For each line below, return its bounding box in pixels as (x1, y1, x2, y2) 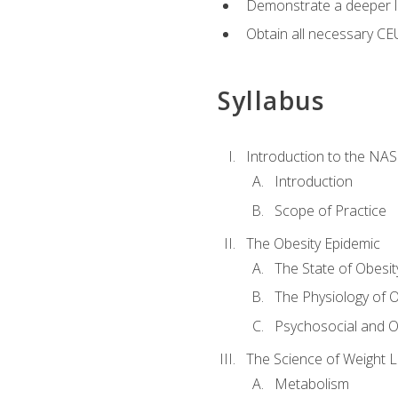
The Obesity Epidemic (245, 233, 380, 253)
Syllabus (217, 83, 325, 117)
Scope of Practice (274, 200, 386, 220)
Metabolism (274, 374, 349, 394)
